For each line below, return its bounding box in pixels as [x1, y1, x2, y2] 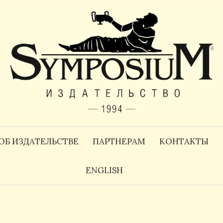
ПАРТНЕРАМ [92, 136, 145, 147]
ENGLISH [85, 165, 123, 176]
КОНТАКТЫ [159, 136, 209, 147]
